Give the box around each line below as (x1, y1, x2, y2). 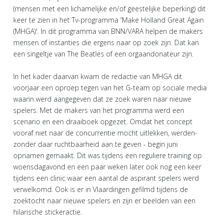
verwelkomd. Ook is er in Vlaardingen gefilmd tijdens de (13, 184, 188, 194)
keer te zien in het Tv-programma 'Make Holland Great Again (13, 15, 204, 25)
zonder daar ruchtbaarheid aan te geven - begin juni (13, 139, 178, 149)
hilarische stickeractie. (13, 207, 84, 217)
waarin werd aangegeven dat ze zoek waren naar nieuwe (13, 94, 192, 104)
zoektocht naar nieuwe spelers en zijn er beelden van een (13, 195, 195, 205)
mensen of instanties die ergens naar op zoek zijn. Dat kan (13, 37, 199, 47)
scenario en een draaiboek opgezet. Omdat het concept (13, 116, 192, 126)
